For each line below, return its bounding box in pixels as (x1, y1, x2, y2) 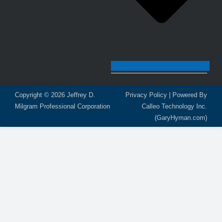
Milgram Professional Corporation (15, 103, 110, 111)
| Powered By (167, 91, 207, 99)
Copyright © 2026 (15, 91, 67, 99)
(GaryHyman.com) (155, 114, 207, 122)
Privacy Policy (125, 91, 167, 99)
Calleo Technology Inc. (142, 103, 207, 111)
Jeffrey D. (67, 91, 95, 99)
